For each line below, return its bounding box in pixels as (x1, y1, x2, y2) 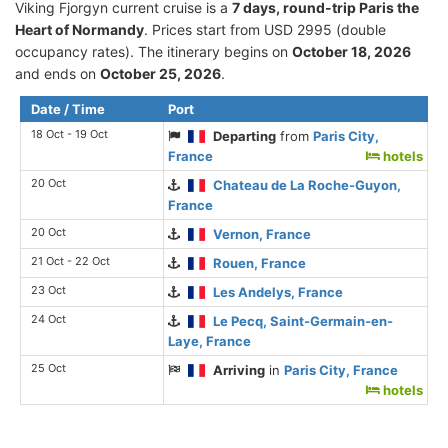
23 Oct (31, 282, 66, 297)
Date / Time (31, 100, 105, 117)
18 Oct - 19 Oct (31, 126, 108, 141)
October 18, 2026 (292, 42, 411, 60)
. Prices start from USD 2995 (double (144, 20, 386, 38)
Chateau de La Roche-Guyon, (213, 176, 402, 193)
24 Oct (31, 311, 66, 326)
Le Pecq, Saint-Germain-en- (213, 312, 394, 329)
